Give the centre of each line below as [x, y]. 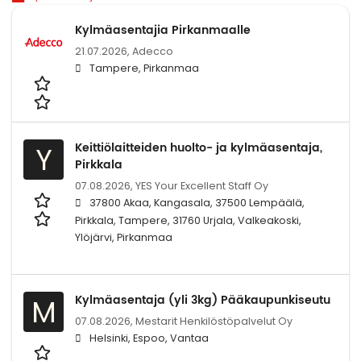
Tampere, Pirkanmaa [144, 68]
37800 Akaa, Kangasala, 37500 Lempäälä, [197, 202]
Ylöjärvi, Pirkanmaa [124, 237]
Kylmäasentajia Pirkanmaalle [163, 31]
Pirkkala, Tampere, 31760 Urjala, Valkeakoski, [188, 220]
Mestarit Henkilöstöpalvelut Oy [214, 321]
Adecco [153, 52]
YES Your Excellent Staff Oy [202, 185]
